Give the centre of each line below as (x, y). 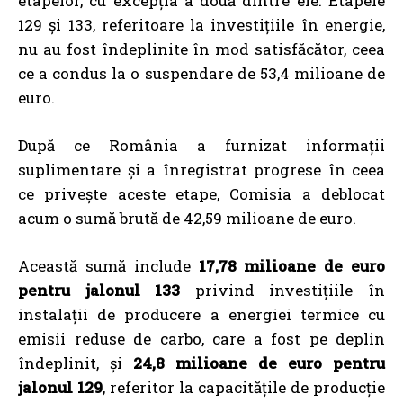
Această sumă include (108, 265)
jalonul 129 (60, 387)
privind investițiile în (283, 290)
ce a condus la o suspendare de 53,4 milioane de (201, 73)
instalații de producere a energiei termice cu (201, 314)
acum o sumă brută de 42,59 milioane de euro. (187, 218)
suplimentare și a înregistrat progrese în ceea (201, 169)
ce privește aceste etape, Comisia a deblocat (201, 193)
